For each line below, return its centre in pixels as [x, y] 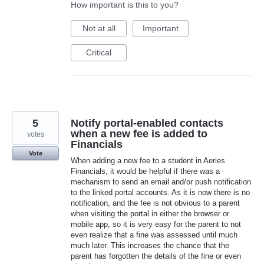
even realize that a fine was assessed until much [154, 235]
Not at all [99, 29]
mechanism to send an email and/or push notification [161, 182]
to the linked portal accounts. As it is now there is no [160, 193]
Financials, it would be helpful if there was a [145, 171]
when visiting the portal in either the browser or [150, 214]
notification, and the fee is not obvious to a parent [155, 203]
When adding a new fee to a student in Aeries [148, 161]
